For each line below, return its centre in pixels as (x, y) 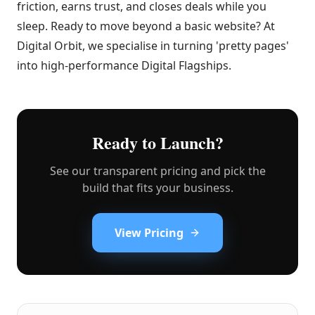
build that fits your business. (157, 188)
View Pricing (149, 233)
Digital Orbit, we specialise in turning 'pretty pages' (153, 46)
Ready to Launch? (157, 142)
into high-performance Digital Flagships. (124, 65)
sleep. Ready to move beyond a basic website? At (146, 26)
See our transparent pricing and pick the (157, 171)
